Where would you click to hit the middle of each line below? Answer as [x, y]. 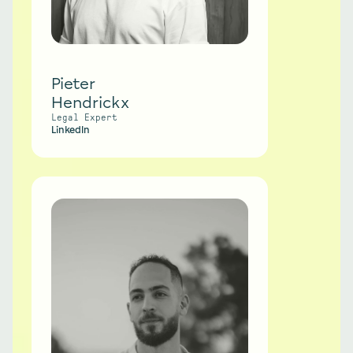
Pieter [73, 84]
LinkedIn [71, 130]
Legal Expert [84, 117]
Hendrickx [90, 102]
